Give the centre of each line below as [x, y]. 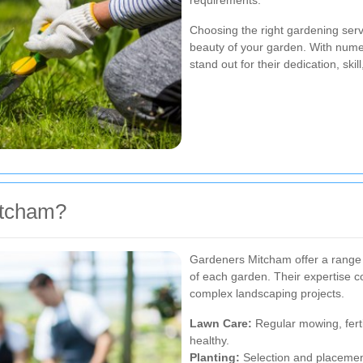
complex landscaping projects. [267, 293]
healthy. [209, 340]
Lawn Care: [221, 323]
